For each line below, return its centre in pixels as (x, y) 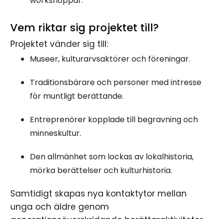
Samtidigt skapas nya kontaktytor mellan (99, 194)
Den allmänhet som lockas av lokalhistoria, (112, 157)
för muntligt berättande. (77, 96)
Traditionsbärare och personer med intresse (116, 82)
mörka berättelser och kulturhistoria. (101, 170)
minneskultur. (56, 133)
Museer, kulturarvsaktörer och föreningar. (110, 59)
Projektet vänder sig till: (59, 44)
